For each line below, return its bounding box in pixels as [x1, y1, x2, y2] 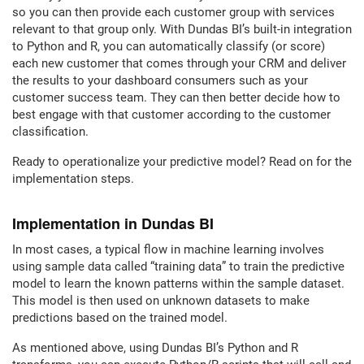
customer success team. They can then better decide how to [12, 90, 340, 105]
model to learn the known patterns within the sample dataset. [12, 276, 344, 291]
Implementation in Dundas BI [12, 213, 214, 234]
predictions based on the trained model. [12, 310, 227, 325]
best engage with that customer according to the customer [12, 107, 331, 122]
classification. [12, 124, 89, 139]
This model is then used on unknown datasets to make [12, 293, 310, 308]
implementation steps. [12, 171, 134, 186]
